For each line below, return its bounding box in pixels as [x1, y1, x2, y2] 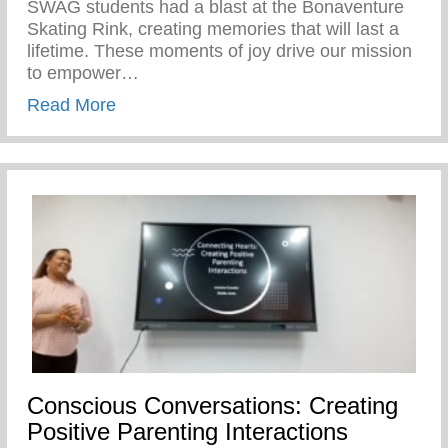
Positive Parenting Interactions [27, 418, 348, 446]
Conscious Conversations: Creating [27, 392, 398, 420]
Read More [27, 95, 116, 116]
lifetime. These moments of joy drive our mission [27, 41, 412, 62]
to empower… [27, 63, 139, 84]
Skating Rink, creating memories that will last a [27, 19, 399, 40]
